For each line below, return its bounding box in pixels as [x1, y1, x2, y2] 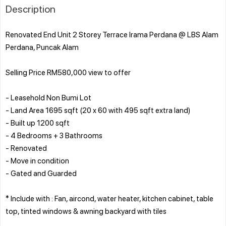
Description [6, 2, 55, 15]
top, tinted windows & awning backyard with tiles [6, 205, 166, 216]
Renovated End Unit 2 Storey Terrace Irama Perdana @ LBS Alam [6, 29, 218, 39]
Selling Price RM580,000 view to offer [6, 67, 131, 77]
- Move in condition [6, 155, 69, 165]
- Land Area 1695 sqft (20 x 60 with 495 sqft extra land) [6, 104, 190, 115]
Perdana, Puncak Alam [6, 41, 79, 52]
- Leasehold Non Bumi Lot [6, 92, 91, 102]
